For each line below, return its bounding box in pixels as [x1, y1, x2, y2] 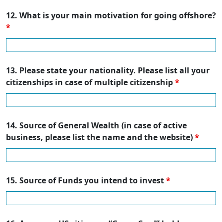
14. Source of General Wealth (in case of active [6, 120, 187, 131]
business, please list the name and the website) [6, 132, 195, 143]
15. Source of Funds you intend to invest [6, 175, 166, 186]
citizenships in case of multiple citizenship [6, 77, 175, 88]
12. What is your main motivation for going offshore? [6, 10, 216, 21]
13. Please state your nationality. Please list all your [6, 65, 210, 76]
